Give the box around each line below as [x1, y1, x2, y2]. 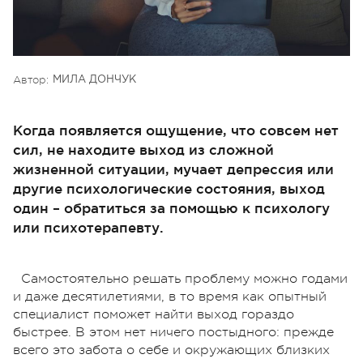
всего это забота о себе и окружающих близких [13, 342, 330, 357]
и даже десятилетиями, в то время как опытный [13, 288, 327, 304]
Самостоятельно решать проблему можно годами [21, 271, 348, 286]
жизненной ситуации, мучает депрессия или [13, 160, 334, 177]
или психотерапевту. [13, 219, 164, 235]
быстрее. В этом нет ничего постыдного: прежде [13, 324, 334, 340]
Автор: [13, 73, 49, 86]
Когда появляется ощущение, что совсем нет [13, 122, 339, 138]
